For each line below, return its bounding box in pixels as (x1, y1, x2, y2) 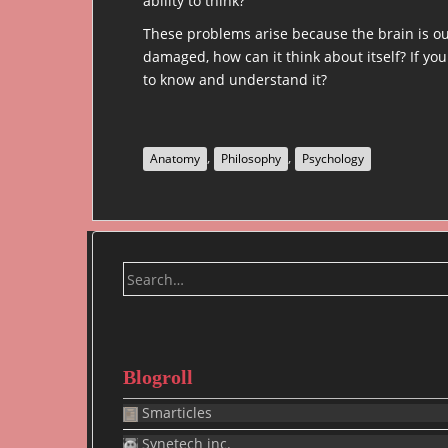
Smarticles (138, 403, 212, 422)
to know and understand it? (143, 69, 327, 89)
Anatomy (150, 149, 200, 167)
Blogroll (123, 366, 193, 388)
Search (122, 263, 168, 282)
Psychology (302, 149, 364, 167)
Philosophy (221, 149, 281, 167)
